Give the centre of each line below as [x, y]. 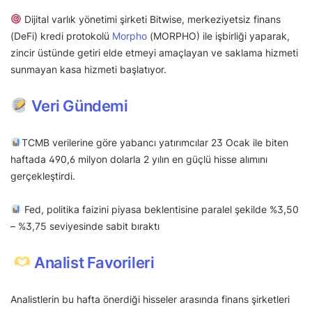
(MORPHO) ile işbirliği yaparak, [218, 36]
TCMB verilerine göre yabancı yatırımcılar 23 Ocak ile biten [155, 143]
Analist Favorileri [94, 263]
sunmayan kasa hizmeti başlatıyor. [88, 70]
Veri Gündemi [79, 106]
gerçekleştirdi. [43, 176]
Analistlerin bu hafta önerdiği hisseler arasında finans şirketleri [150, 299]
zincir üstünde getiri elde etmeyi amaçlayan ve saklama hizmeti [154, 53]
